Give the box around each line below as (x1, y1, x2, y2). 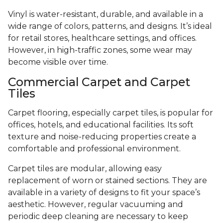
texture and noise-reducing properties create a (8, 131, 196, 141)
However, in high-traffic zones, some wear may (8, 45, 192, 55)
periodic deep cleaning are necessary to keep (8, 211, 188, 221)
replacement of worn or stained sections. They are (8, 175, 207, 185)
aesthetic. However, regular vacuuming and (8, 199, 183, 209)
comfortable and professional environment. (8, 143, 181, 153)
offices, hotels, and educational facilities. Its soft (8, 119, 194, 129)
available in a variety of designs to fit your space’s (8, 187, 200, 197)
